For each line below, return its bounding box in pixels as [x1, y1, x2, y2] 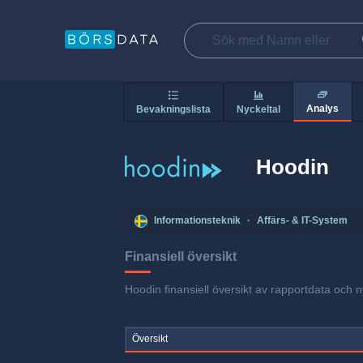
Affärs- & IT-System [257, 215, 348, 227]
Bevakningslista [136, 103, 211, 115]
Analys [306, 103, 339, 115]
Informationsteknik [154, 215, 241, 227]
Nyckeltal [237, 103, 280, 115]
